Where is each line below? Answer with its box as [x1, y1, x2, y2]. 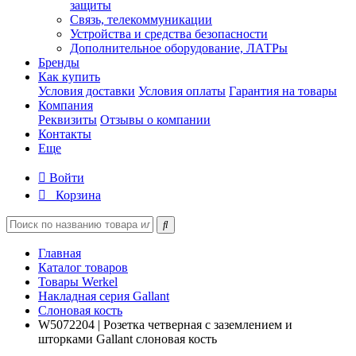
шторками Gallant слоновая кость [38, 332, 217, 346]
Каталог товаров [38, 261, 128, 274]
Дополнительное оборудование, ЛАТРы [70, 41, 288, 55]
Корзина [56, 188, 101, 202]
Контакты [38, 127, 91, 141]
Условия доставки [38, 84, 135, 98]
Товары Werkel [38, 275, 118, 288]
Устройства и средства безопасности [70, 27, 268, 41]
